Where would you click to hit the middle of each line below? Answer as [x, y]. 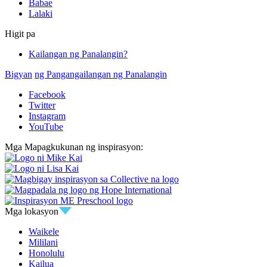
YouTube [46, 126]
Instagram [47, 116]
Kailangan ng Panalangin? [78, 54]
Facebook [47, 94]
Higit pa [20, 33]
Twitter [42, 105]
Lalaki [41, 13]
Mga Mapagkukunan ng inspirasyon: [74, 147]
